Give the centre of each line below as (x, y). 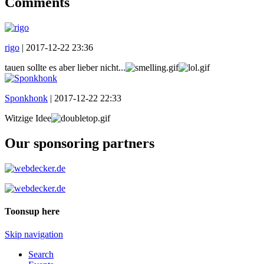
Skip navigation (34, 235)
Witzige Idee (28, 118)
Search (41, 255)
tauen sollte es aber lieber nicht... (65, 67)
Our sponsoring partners (80, 143)
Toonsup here (32, 211)
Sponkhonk (26, 98)
